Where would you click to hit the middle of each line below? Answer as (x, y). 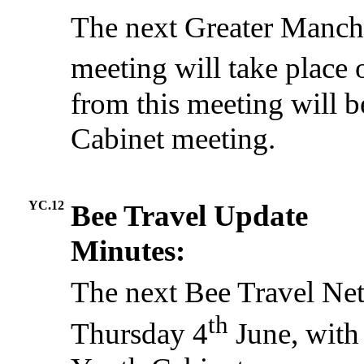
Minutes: (128, 251)
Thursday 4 (140, 333)
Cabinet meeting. (173, 138)
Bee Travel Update (190, 216)
